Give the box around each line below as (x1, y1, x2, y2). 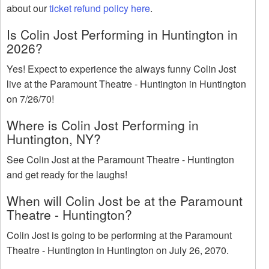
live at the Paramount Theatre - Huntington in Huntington (7, 77, 246, 91)
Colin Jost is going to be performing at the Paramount (7, 228, 232, 243)
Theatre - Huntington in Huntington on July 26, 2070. (7, 243, 229, 258)
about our (7, 1, 49, 16)
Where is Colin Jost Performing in (7, 116, 199, 134)
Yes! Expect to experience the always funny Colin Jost (7, 62, 236, 76)
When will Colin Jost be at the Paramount (7, 192, 243, 210)
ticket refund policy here (49, 1, 150, 16)
